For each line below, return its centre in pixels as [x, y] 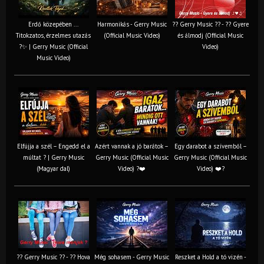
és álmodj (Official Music [210, 35]
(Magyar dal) [53, 168]
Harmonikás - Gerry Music [132, 24]
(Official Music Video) [132, 35]
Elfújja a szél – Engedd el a [53, 146]
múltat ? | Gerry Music [53, 157]
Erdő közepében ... [53, 24]
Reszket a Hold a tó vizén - [210, 257]
